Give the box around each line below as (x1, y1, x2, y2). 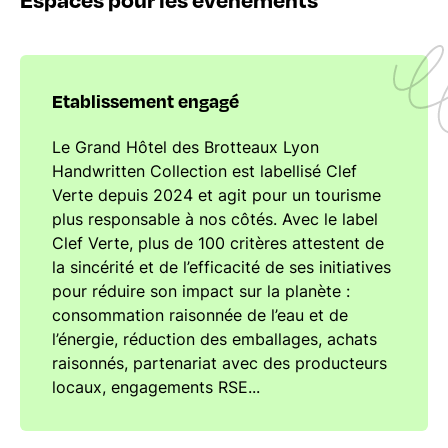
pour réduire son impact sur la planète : (52, 281, 350, 301)
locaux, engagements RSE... (52, 377, 260, 397)
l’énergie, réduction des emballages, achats (52, 329, 377, 349)
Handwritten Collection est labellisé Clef (52, 161, 357, 181)
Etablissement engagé (52, 88, 239, 113)
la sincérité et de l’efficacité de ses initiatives (52, 257, 391, 277)
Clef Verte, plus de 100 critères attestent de (52, 233, 384, 253)
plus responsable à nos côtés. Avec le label (52, 209, 378, 229)
